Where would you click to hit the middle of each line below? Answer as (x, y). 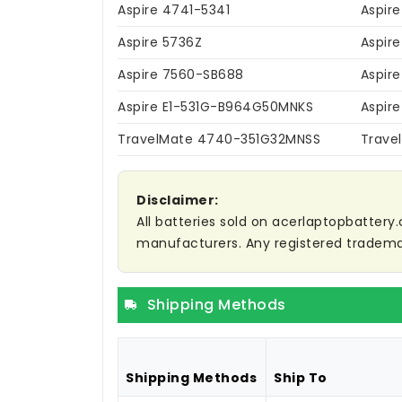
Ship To (301, 378)
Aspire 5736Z (160, 43)
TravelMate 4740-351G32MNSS (219, 140)
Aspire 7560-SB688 (181, 75)
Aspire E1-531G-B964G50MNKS (215, 107)
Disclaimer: (178, 201)
